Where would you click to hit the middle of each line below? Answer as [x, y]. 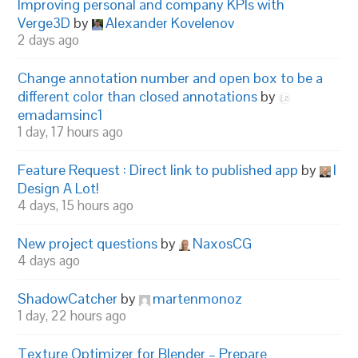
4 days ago [49, 261]
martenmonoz [198, 298]
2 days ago [49, 40]
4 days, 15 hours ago [76, 205]
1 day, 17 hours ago [71, 132]
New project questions [88, 243]
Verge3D [44, 23]
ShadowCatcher [68, 298]
